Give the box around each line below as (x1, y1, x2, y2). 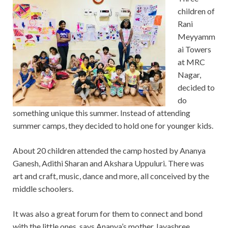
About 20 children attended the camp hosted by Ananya (13, 145, 206, 155)
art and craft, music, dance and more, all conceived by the (13, 170, 209, 181)
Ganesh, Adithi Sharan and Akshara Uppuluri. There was (13, 158, 204, 168)
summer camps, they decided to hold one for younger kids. (13, 120, 213, 130)
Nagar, (178, 69, 201, 79)
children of (178, 6, 215, 16)
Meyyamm (178, 31, 215, 41)
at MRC (178, 56, 205, 67)
